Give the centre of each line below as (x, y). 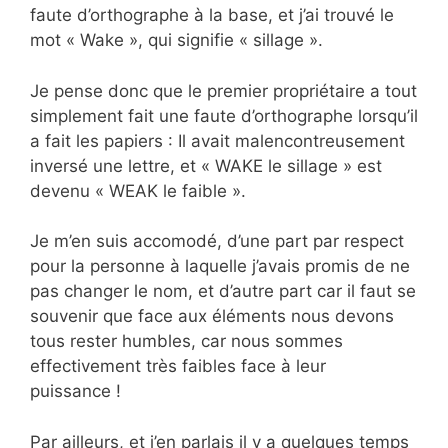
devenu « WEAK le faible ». (138, 190)
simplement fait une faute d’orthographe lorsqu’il (224, 115)
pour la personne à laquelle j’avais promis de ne (220, 266)
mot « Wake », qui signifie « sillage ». (176, 40)
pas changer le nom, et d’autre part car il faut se (223, 291)
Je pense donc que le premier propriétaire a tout (223, 90)
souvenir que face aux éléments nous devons (212, 316)
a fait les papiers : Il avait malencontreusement (217, 140)
